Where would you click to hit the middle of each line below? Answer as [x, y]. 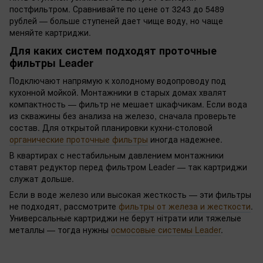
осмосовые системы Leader [166, 229]
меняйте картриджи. [50, 33]
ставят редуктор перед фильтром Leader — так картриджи [128, 166]
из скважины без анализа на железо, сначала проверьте [123, 115]
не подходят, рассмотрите [64, 206]
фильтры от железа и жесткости [185, 206]
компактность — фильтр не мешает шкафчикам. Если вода [128, 104]
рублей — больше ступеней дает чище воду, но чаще [116, 21]
